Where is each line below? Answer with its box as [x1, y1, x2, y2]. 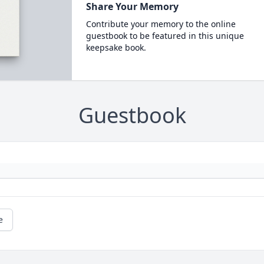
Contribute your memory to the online [85, 18, 236, 29]
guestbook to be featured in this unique [85, 30, 244, 41]
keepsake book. [85, 42, 146, 53]
